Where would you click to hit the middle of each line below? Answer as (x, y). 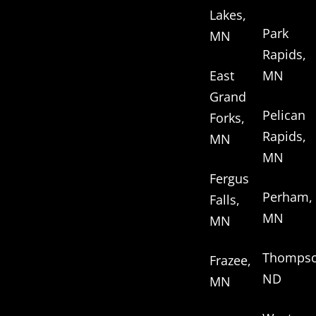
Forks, (227, 118)
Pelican (284, 115)
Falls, (225, 200)
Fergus (230, 179)
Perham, (288, 197)
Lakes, (228, 15)
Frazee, (231, 261)
